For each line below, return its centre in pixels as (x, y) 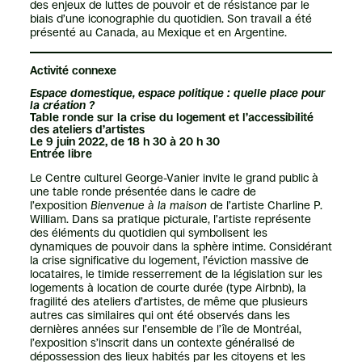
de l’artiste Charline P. (264, 206)
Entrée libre (61, 153)
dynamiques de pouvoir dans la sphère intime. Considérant (181, 247)
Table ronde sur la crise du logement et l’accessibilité (171, 117)
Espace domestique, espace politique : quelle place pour (177, 93)
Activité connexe (73, 70)
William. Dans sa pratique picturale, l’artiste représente (170, 219)
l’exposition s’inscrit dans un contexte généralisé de (162, 343)
